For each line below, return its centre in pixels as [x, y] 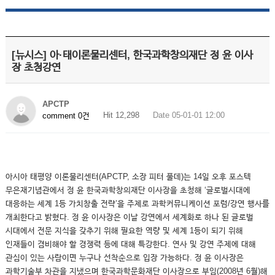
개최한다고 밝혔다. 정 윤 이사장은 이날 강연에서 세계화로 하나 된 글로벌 [129, 217]
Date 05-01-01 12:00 [188, 115]
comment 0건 [66, 115]
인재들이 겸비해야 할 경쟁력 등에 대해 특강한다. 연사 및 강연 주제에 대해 [130, 244]
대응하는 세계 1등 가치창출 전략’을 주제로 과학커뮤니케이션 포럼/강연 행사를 [137, 203]
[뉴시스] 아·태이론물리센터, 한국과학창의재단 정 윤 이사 [132, 55]
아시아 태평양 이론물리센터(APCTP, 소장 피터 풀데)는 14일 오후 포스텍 [128, 176]
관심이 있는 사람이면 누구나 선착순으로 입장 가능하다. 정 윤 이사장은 [124, 258]
